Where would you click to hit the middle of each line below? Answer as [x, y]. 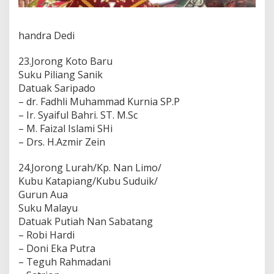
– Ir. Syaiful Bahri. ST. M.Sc [78, 115]
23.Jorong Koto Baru [65, 61]
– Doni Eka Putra [57, 248]
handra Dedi [46, 35]
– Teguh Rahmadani [65, 261]
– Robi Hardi [46, 235]
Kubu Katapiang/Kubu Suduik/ [88, 181]
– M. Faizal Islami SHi [65, 128]
